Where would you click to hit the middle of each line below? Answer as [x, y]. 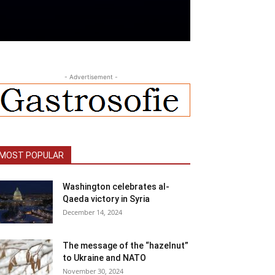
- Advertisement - [91, 77]
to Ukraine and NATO [104, 258]
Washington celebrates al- [116, 187]
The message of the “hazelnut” [126, 246]
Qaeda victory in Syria [106, 199]
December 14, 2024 [92, 212]
